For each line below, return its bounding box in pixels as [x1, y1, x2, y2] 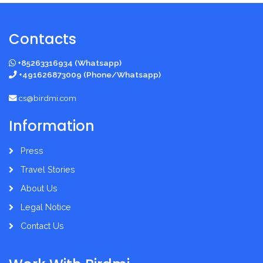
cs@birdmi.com [19, 93, 76, 103]
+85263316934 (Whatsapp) [18, 58, 122, 68]
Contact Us [21, 221, 64, 231]
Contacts [9, 29, 76, 49]
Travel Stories [21, 164, 75, 174]
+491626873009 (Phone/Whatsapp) [19, 70, 161, 79]
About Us [21, 183, 58, 193]
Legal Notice [21, 202, 71, 212]
